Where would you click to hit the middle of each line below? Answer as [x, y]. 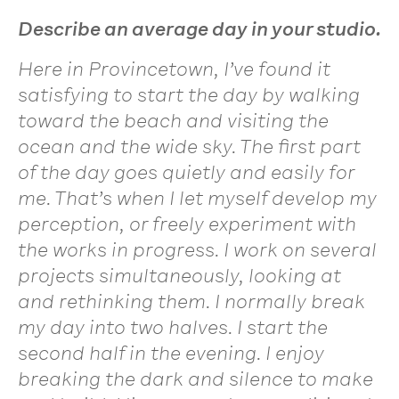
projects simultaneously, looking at [179, 275]
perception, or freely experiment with [187, 224]
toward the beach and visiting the [173, 120]
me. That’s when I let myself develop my [197, 198]
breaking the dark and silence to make [195, 379]
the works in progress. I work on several [197, 249]
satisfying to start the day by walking [189, 94]
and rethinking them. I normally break [191, 301]
